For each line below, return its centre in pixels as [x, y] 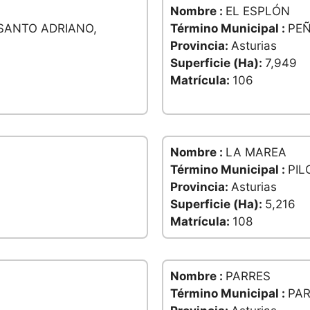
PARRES [248, 276]
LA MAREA [256, 153]
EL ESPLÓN [258, 11]
